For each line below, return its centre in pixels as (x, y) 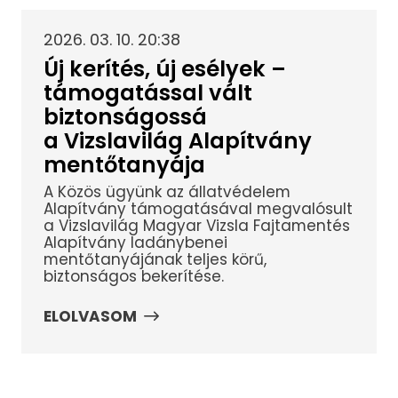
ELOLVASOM (90, 316)
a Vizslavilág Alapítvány (177, 140)
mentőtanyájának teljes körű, (155, 260)
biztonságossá (125, 116)
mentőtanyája (124, 164)
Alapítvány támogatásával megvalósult (198, 209)
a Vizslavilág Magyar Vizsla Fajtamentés (196, 226)
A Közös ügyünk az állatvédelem (167, 192)
